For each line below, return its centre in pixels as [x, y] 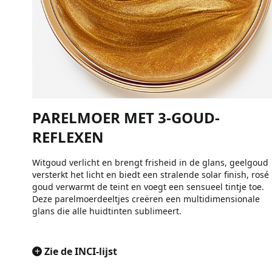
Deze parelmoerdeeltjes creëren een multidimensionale [146, 199]
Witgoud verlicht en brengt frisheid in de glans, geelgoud [150, 162]
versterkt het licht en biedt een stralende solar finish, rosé [151, 174]
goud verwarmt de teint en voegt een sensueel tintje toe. [148, 186]
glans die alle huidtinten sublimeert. [107, 211]
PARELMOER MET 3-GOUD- [126, 117]
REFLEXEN [68, 137]
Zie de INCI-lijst [81, 251]
